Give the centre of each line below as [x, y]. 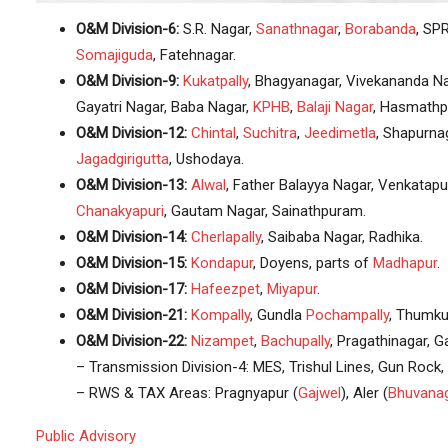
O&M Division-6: [127, 28]
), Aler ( [364, 392]
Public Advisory [85, 435]
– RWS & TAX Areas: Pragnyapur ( [186, 392]
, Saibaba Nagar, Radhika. [341, 236]
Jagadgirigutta [122, 158]
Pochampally [347, 314]
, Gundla [277, 314]
